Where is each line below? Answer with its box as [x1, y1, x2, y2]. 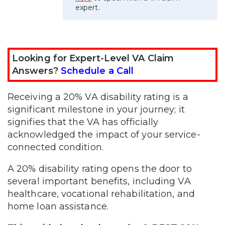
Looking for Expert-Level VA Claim [12, 52, 174, 64]
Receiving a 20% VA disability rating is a [8, 91, 188, 102]
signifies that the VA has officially [8, 116, 159, 128]
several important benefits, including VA [8, 175, 191, 187]
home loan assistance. [8, 200, 114, 212]
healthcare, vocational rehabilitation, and [8, 188, 195, 199]
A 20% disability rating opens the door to [8, 163, 192, 174]
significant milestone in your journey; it [8, 103, 185, 115]
